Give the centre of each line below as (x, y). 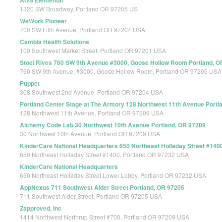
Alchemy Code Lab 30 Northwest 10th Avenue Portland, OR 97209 (113, 125)
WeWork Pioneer (43, 21)
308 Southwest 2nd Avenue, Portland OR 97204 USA (91, 92)
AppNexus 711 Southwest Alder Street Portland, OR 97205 (102, 188)
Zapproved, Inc (41, 208)
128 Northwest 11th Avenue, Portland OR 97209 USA (92, 113)
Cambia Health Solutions (55, 42)
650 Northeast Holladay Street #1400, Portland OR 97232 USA (104, 155)
